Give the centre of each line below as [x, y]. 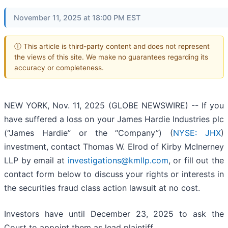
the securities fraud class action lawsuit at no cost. [102, 188]
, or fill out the [196, 161]
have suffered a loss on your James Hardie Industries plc [114, 119]
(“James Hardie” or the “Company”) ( [89, 133]
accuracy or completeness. [59, 67]
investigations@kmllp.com [118, 161]
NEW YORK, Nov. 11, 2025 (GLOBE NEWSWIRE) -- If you [114, 106]
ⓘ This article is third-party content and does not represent [112, 46]
